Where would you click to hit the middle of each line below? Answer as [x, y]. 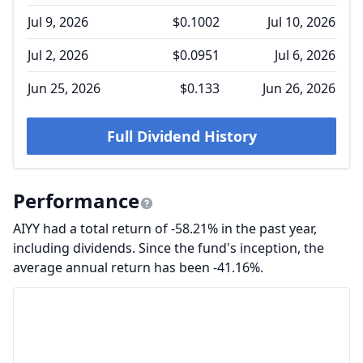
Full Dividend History [181, 136]
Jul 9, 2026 [58, 22]
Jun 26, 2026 [299, 88]
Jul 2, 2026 [58, 55]
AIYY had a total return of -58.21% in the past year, [165, 228]
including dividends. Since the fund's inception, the [169, 248]
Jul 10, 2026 [301, 22]
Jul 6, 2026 [305, 55]
